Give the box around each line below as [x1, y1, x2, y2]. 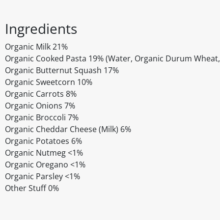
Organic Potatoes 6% [5, 136, 82, 147]
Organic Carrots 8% [5, 88, 77, 100]
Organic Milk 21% [5, 41, 68, 53]
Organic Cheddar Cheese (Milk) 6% [5, 124, 131, 135]
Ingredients [5, 19, 77, 38]
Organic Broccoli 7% [5, 112, 79, 123]
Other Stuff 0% [5, 183, 59, 194]
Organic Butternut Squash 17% [5, 65, 119, 76]
